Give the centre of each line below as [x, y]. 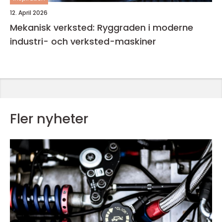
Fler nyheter [49, 119]
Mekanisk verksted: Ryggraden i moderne [102, 28]
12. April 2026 [29, 13]
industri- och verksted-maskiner [83, 41]
